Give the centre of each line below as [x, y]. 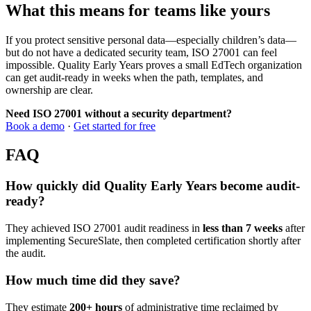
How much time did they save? [93, 280]
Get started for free [115, 126]
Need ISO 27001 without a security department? [119, 113]
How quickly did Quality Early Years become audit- [153, 186]
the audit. [26, 253]
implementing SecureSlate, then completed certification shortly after [153, 241]
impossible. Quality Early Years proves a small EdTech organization [154, 65]
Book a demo [35, 126]
